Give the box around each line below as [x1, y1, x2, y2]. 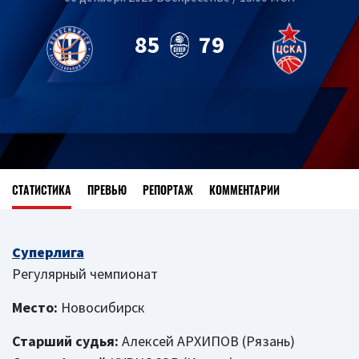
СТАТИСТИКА [12, 180, 71, 198]
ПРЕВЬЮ [87, 180, 127, 198]
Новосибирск [58, 298, 145, 317]
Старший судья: [12, 332, 119, 350]
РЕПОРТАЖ [143, 180, 193, 198]
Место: [12, 298, 58, 317]
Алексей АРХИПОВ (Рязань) [119, 332, 295, 350]
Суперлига [12, 243, 84, 261]
